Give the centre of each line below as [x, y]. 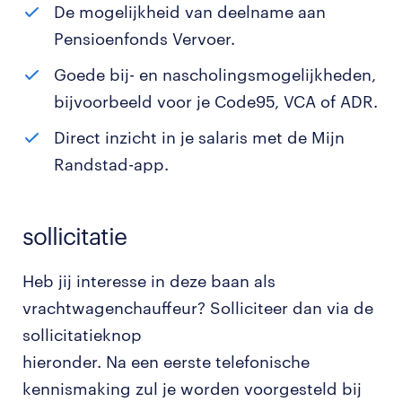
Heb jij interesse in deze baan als [149, 281]
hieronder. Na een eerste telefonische [166, 362]
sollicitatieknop [82, 335]
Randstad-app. [111, 164]
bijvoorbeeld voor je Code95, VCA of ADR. [216, 101]
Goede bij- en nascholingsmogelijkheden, [215, 74]
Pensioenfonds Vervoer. [144, 39]
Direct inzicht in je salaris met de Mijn [199, 137]
